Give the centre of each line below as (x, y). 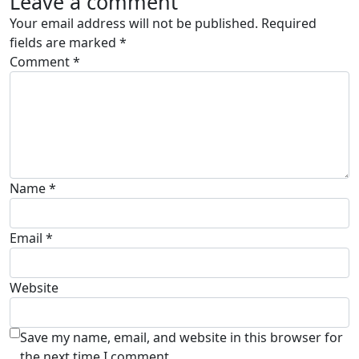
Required (289, 24)
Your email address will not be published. (134, 24)
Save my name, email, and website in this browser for (182, 338)
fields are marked (65, 43)
